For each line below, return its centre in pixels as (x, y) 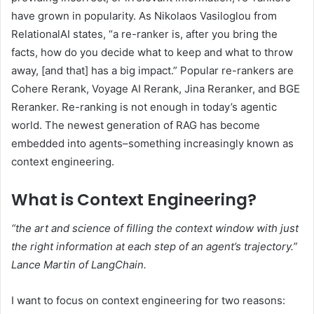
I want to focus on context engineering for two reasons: (148, 300)
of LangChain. (111, 264)
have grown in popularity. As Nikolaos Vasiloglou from (144, 16)
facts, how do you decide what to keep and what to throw (152, 53)
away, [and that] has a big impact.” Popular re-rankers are (152, 71)
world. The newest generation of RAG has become (136, 125)
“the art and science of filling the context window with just (155, 228)
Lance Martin (43, 264)
